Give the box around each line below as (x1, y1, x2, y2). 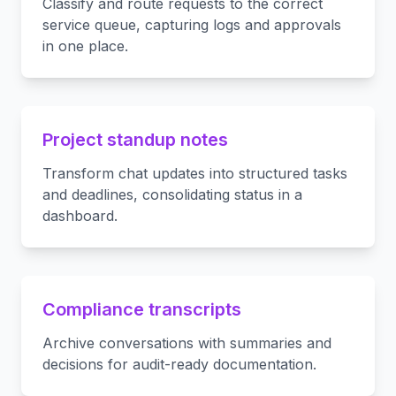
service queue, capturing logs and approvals (42, 16, 341, 34)
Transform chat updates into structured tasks (42, 164, 347, 182)
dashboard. (42, 207, 118, 225)
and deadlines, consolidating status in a (42, 186, 302, 203)
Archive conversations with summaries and (42, 334, 331, 352)
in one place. (42, 37, 128, 55)
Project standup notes (42, 129, 228, 150)
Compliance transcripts (42, 299, 241, 320)
